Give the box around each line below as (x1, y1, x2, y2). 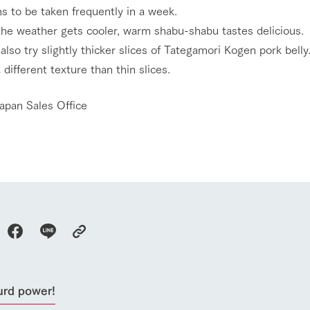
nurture (254, 292, 284, 306)
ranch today (102, 292, 150, 306)
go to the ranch (102, 246, 185, 262)
